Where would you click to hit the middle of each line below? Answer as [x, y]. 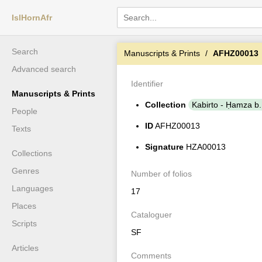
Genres [25, 171]
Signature [164, 147]
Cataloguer [151, 215]
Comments [151, 256]
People [25, 111]
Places [24, 206]
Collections [32, 153]
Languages [32, 188]
